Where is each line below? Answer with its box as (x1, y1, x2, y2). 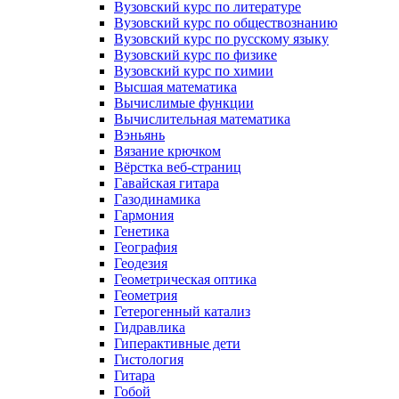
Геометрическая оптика (114, 271, 256, 287)
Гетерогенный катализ (114, 303, 250, 319)
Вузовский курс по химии (114, 62, 273, 78)
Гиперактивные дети (114, 335, 240, 351)
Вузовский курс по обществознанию (114, 14, 338, 30)
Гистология (114, 351, 183, 367)
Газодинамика (114, 191, 200, 207)
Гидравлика (114, 319, 185, 335)
